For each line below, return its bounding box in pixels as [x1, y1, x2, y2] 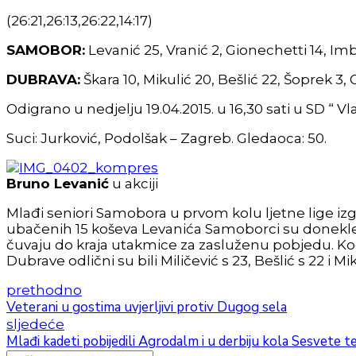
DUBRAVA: [6, 72, 80, 88]
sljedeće [6, 316, 64, 333]
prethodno [6, 282, 82, 299]
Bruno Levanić [6, 176, 109, 192]
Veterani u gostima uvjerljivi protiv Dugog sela [6, 298, 287, 317]
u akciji [109, 176, 158, 192]
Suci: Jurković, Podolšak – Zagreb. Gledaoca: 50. [6, 130, 327, 147]
